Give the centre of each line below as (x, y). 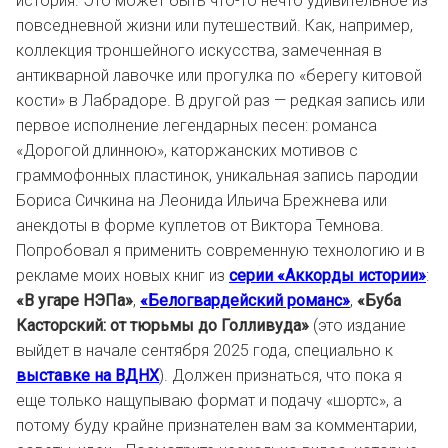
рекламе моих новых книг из (122, 275)
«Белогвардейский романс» (245, 300)
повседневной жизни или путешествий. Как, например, (214, 25)
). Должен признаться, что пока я (280, 375)
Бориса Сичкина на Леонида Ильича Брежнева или (201, 200)
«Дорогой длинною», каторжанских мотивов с (187, 150)
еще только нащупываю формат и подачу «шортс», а (209, 400)
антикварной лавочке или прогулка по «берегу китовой (219, 75)
